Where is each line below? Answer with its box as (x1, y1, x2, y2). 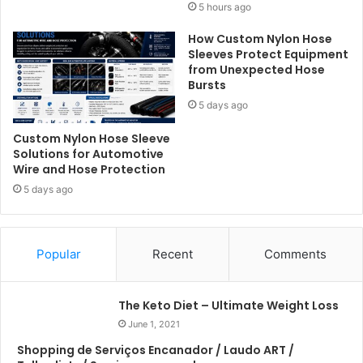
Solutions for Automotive (13, 145, 164, 162)
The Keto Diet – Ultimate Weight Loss (118, 297, 339, 314)
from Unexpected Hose (188, 62, 325, 79)
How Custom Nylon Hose (188, 31, 332, 48)
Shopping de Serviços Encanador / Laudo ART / (17, 341, 294, 358)
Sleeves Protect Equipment (188, 46, 348, 63)
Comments (264, 246, 327, 262)
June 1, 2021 (128, 318, 180, 330)
